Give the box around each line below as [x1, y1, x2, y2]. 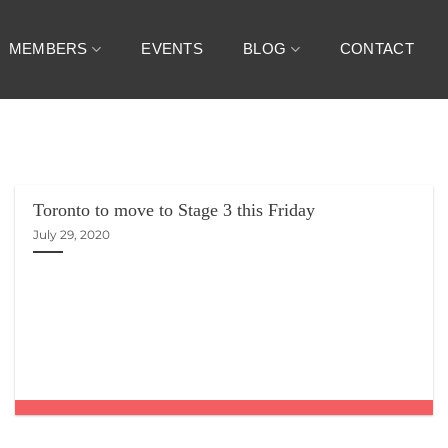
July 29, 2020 [33, 226, 111, 242]
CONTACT [339, 40, 414, 58]
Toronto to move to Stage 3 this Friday [33, 200, 316, 221]
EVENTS [141, 40, 204, 58]
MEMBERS [8, 40, 88, 58]
